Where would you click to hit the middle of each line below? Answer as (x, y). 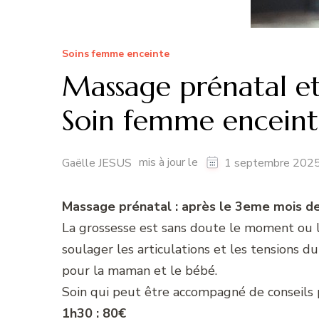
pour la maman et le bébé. (140, 270)
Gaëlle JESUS (97, 163)
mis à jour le (170, 163)
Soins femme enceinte (116, 53)
